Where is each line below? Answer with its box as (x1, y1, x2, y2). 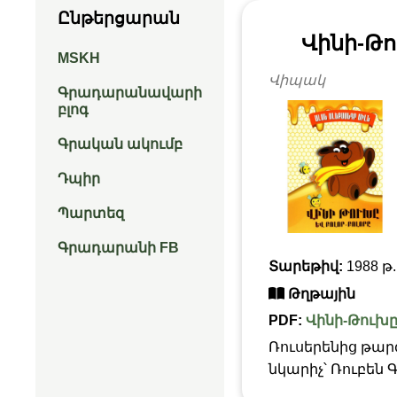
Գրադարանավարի (58, 85, 202, 100)
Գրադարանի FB (58, 240, 179, 255)
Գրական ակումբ (58, 136, 183, 152)
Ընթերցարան (58, 9, 180, 27)
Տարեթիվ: (269, 259, 346, 274)
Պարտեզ (58, 206, 124, 221)
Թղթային (284, 286, 355, 301)
